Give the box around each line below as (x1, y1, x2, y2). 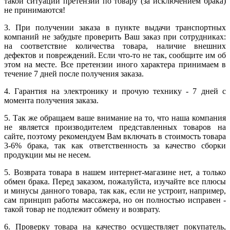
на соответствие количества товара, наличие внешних (4, 41, 226, 50)
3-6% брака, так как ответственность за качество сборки (4, 141, 226, 150)
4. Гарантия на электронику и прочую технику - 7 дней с (4, 86, 226, 95)
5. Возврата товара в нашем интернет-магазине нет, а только (4, 167, 226, 177)
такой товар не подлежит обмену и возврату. (4, 204, 160, 214)
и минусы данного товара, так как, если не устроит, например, (4, 186, 226, 195)
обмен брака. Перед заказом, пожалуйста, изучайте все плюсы (4, 177, 226, 186)
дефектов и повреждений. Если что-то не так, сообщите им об (4, 50, 226, 60)
